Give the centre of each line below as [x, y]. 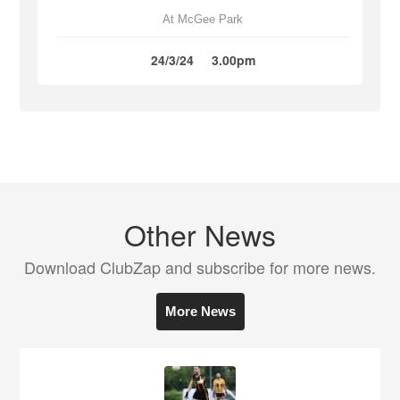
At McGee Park [203, 19]
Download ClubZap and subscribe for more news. [200, 267]
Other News [200, 234]
